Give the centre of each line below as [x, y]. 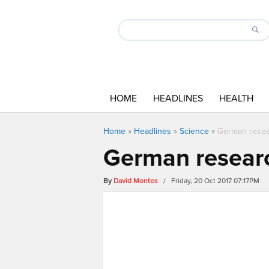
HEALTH [236, 98]
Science [194, 131]
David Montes [136, 181]
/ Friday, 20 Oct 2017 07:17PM [210, 181]
